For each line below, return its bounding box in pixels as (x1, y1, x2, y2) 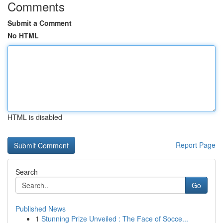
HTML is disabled (7, 112, 62, 122)
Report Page (176, 140, 216, 150)
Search (15, 167, 38, 177)
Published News (15, 204, 66, 214)
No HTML (7, 30, 39, 40)
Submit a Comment (7, 18, 72, 28)
